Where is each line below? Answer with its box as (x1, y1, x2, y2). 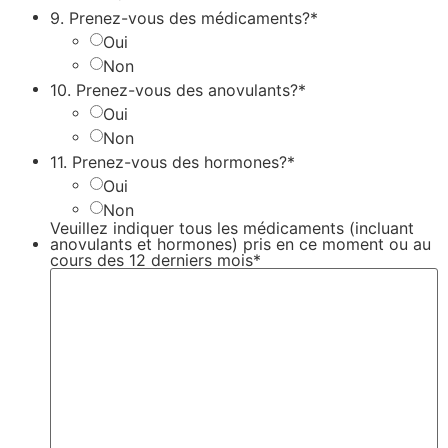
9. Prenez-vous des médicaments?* (50, 7, 318, 28)
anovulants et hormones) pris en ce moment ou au (50, 234, 431, 255)
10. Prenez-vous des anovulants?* (50, 79, 306, 100)
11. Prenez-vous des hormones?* (50, 151, 295, 172)
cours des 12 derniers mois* (50, 250, 261, 271)
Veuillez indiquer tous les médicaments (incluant (50, 218, 414, 239)
